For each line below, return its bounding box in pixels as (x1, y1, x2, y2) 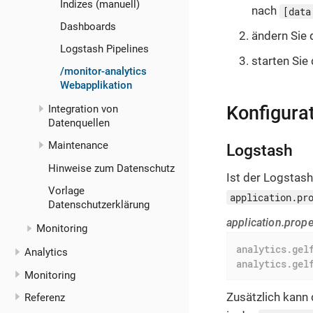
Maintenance (48, 139, 109, 152)
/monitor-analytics (60, 64, 147, 78)
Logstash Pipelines (60, 42, 150, 55)
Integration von (48, 103, 119, 116)
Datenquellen (48, 117, 110, 130)
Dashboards (60, 20, 117, 33)
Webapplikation (60, 78, 133, 92)
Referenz (24, 291, 66, 304)
